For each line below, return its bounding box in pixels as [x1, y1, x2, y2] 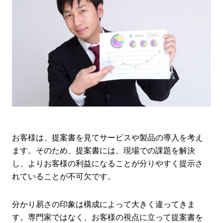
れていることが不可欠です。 [12, 172, 116, 181]
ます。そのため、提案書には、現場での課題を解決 [12, 146, 196, 155]
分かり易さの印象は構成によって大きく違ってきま [12, 200, 196, 209]
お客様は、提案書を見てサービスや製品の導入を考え [12, 133, 204, 142]
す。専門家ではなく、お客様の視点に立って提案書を [12, 213, 204, 222]
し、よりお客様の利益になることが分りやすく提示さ [12, 159, 204, 168]
